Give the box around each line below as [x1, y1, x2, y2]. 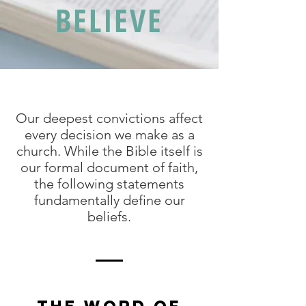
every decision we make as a [24, 126, 195, 143]
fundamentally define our [33, 192, 185, 208]
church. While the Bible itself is [16, 143, 203, 159]
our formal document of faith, [20, 159, 198, 176]
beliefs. [87, 208, 131, 225]
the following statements [34, 176, 184, 192]
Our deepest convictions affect [16, 110, 203, 126]
